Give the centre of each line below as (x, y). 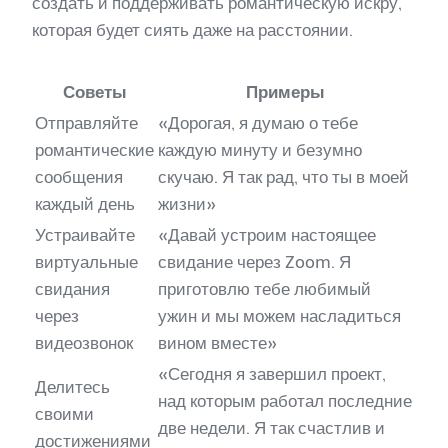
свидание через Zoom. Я (254, 262)
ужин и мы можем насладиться (279, 316)
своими (64, 414)
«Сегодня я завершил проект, (272, 374)
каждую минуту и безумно (260, 150)
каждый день (85, 204)
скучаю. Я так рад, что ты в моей (283, 177)
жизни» (187, 204)
